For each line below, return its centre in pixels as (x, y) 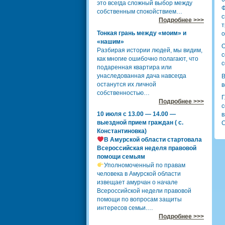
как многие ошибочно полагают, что (148, 59)
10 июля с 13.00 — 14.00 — (136, 114)
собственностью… (123, 93)
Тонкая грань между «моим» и (142, 33)
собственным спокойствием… (140, 12)
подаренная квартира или (134, 67)
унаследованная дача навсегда (142, 76)
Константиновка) (122, 131)
